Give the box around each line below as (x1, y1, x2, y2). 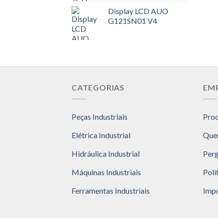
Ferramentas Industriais (72, 186, 150, 196)
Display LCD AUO (108, 6, 168, 16)
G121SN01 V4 (108, 16, 157, 25)
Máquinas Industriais (72, 167, 141, 177)
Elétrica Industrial (72, 130, 130, 140)
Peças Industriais (72, 112, 127, 122)
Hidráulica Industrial (72, 149, 140, 159)
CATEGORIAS (72, 82, 125, 92)
